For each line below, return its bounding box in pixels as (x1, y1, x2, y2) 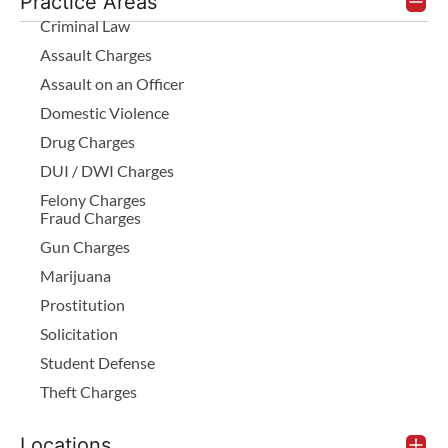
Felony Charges (40, 189, 146, 209)
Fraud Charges (40, 207, 141, 227)
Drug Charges (40, 131, 135, 151)
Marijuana (40, 265, 111, 285)
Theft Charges (40, 381, 137, 401)
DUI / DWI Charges (40, 160, 174, 180)
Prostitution (40, 294, 125, 314)
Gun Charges (40, 236, 130, 256)
